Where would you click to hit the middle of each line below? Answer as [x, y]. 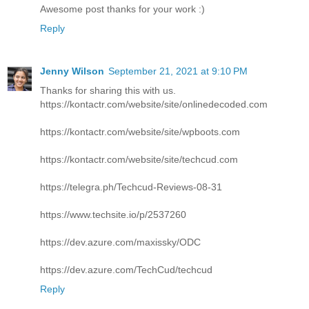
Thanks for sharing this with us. [108, 91]
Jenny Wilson [72, 71]
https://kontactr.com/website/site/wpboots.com [140, 132]
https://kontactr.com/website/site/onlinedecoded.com [154, 104]
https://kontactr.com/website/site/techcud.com [139, 160]
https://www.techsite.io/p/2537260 [113, 215]
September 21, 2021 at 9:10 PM [178, 71]
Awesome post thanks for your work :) [122, 9]
